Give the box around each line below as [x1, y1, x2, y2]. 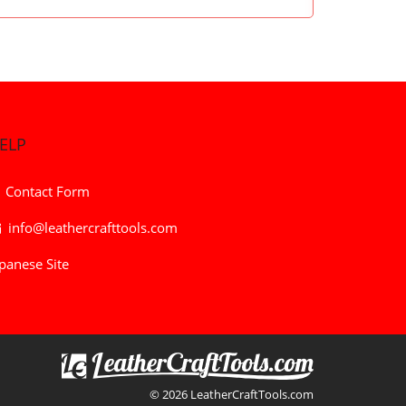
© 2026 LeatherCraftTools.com [150, 386, 314, 403]
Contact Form [5, 182, 90, 201]
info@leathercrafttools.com [7, 218, 178, 237]
